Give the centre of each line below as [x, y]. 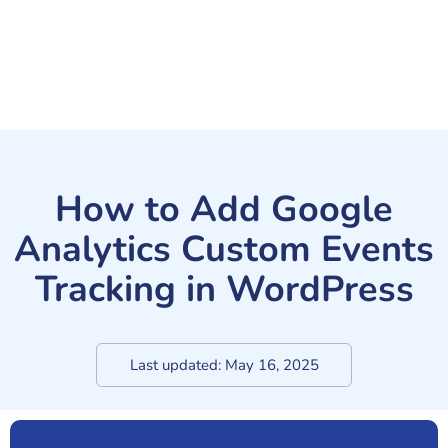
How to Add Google [224, 209]
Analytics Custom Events [224, 249]
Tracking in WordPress [224, 289]
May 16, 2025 [271, 364]
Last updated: [175, 364]
